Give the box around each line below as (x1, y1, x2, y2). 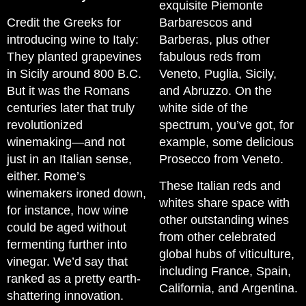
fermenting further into (7, 237, 127, 251)
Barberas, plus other (159, 32, 270, 46)
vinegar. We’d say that (7, 254, 128, 268)
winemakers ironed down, (7, 186, 146, 200)
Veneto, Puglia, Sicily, (159, 66, 277, 81)
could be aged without (7, 220, 126, 234)
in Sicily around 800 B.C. (7, 66, 141, 81)
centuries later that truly (7, 100, 135, 115)
